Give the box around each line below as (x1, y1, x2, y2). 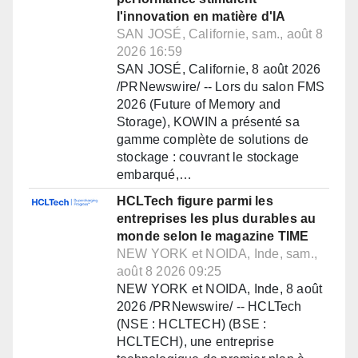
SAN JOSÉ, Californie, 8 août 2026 (117, 62, 321, 77)
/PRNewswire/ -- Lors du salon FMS (117, 80, 325, 94)
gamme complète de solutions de (117, 133, 308, 147)
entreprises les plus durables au (117, 212, 316, 226)
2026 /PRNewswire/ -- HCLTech (117, 300, 302, 314)
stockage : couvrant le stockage (117, 150, 300, 165)
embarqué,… (117, 168, 192, 182)
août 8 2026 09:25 (117, 265, 222, 279)
